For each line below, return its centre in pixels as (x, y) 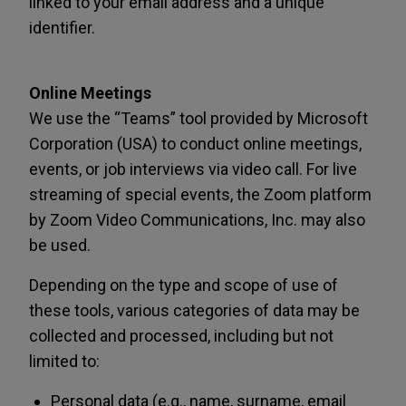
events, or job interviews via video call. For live (193, 169)
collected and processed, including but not (181, 336)
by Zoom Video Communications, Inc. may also (197, 220)
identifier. (62, 28)
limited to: (64, 361)
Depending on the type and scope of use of (184, 285)
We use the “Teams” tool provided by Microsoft (198, 118)
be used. (60, 245)
